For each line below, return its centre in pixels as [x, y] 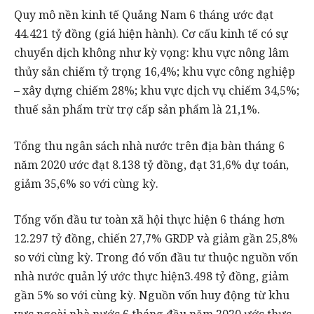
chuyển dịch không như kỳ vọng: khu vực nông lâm [151, 53]
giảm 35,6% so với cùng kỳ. [86, 183]
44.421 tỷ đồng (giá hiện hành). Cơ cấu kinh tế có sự [151, 34]
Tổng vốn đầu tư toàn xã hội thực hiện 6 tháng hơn [149, 220]
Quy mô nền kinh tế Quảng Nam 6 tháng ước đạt [144, 15]
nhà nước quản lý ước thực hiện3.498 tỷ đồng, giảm [151, 277]
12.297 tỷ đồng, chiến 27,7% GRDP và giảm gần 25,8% [156, 239]
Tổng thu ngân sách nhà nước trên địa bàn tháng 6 [149, 145]
